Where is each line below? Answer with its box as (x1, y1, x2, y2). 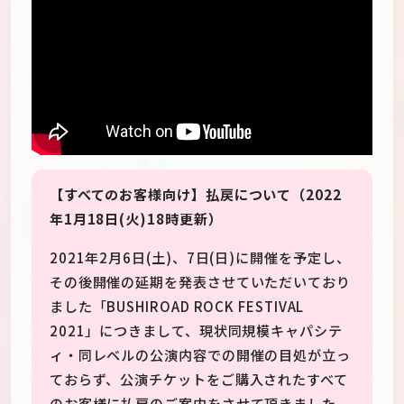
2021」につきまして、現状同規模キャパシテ (49, 320, 343, 341)
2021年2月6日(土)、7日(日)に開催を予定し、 (49, 247, 351, 268)
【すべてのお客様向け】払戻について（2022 (49, 183, 342, 204)
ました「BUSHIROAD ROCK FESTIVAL (49, 296, 305, 317)
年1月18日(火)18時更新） (49, 207, 223, 228)
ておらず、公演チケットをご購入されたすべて (49, 369, 348, 390)
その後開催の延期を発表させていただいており (49, 271, 351, 292)
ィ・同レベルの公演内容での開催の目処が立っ (49, 344, 351, 365)
